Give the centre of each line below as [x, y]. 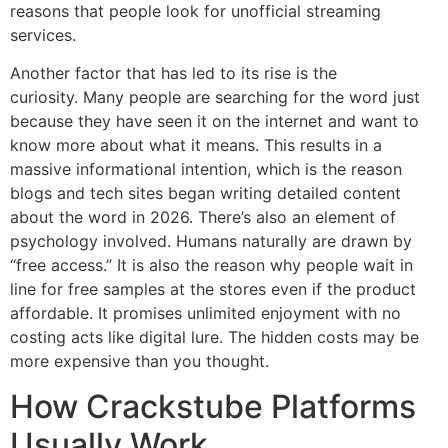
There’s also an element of [297, 217]
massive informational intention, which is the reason [206, 169]
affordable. [51, 313]
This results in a [323, 145]
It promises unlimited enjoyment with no [249, 313]
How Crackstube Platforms [213, 406]
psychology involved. [90, 241]
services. [43, 34]
